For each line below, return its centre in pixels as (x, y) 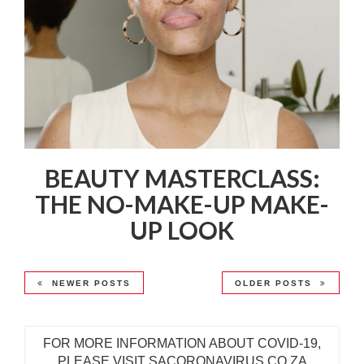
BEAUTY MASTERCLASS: (182, 178)
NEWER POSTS (91, 284)
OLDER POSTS (273, 284)
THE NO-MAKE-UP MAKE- (182, 204)
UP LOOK (182, 230)
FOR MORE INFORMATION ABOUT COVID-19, (182, 344)
